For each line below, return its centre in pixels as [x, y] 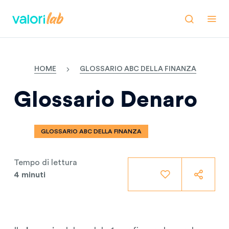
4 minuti [29, 175]
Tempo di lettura [45, 163]
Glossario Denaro [105, 100]
